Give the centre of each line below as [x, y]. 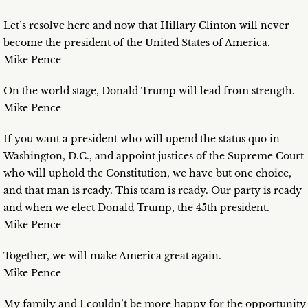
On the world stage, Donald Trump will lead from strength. [149, 91]
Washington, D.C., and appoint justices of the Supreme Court [154, 156]
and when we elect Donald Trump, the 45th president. [136, 208]
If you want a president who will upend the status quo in [142, 139]
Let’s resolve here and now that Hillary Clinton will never [146, 26]
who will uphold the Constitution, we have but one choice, [147, 174]
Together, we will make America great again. [112, 256]
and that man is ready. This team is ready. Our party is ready [153, 191]
